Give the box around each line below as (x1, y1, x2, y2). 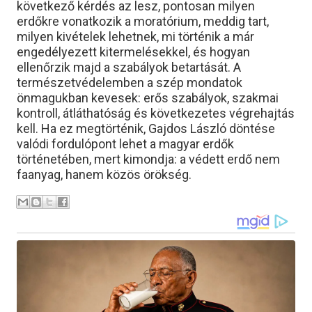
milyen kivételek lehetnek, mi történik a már (17, 29, 254, 44)
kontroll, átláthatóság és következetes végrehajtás (17, 106, 295, 120)
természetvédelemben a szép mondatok (17, 75, 242, 90)
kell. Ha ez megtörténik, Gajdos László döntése (17, 121, 275, 136)
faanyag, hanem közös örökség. (17, 167, 194, 182)
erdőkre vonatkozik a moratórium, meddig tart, (17, 14, 269, 29)
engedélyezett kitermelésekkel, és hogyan (17, 45, 250, 59)
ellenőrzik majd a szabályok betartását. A (17, 60, 241, 75)
